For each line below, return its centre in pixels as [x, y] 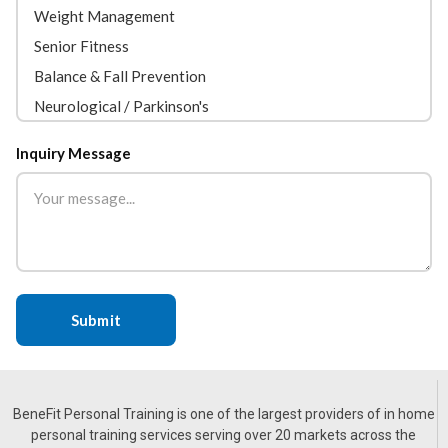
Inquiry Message [73, 152]
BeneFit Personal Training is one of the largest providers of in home [223, 413]
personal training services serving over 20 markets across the [223, 434]
